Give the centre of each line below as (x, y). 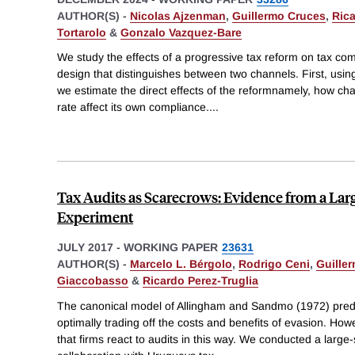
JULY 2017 (85, 248)
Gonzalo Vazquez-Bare (181, 32)
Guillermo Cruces (279, 15)
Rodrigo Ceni (274, 264)
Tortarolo (82, 32)
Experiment (95, 217)
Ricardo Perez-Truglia (200, 281)
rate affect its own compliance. (133, 107)
